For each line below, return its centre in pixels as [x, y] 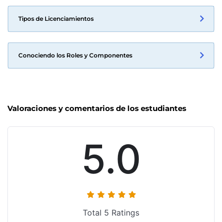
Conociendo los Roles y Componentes [75, 55]
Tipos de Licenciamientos [56, 18]
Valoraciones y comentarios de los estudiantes [97, 108]
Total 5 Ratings [111, 212]
